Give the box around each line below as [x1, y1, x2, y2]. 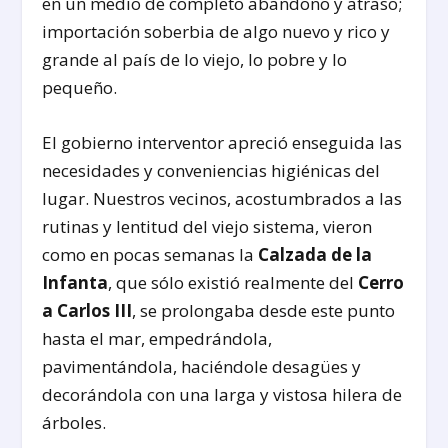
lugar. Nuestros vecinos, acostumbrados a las [42, 187, 403, 211]
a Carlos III [42, 299, 133, 323]
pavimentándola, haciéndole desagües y [42, 355, 362, 379]
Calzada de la [258, 243, 373, 267]
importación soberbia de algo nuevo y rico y [42, 19, 391, 43]
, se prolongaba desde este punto [132, 299, 396, 323]
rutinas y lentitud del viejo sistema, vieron [42, 215, 373, 239]
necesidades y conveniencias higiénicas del [42, 159, 381, 183]
